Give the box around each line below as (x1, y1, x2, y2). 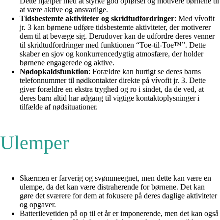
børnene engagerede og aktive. (20, 58, 114, 67)
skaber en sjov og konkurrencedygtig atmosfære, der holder (20, 49, 203, 58)
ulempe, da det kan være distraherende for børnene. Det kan (20, 182, 205, 191)
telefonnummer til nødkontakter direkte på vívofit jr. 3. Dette (20, 76, 206, 84)
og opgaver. (20, 200, 56, 209)
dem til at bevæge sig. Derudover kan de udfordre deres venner (20, 31, 215, 40)
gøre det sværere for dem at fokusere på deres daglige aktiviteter (20, 191, 217, 200)
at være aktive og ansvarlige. (20, 5, 108, 14)
